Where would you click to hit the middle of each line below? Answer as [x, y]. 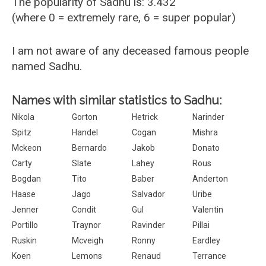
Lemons [87, 256]
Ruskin [24, 240]
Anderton [210, 179]
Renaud [147, 256]
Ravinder [149, 225]
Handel [85, 132]
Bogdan [26, 179]
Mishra [205, 132]
